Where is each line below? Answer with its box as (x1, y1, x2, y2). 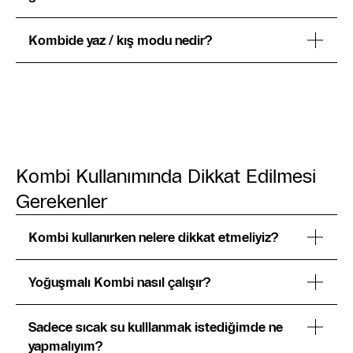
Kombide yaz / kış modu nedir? (28, 32, 212, 48)
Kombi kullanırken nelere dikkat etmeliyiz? (28, 229, 278, 245)
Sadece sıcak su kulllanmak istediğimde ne (28, 319, 283, 335)
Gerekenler (16, 190, 107, 213)
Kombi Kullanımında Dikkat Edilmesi (16, 165, 316, 188)
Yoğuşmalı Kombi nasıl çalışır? (28, 274, 210, 290)
